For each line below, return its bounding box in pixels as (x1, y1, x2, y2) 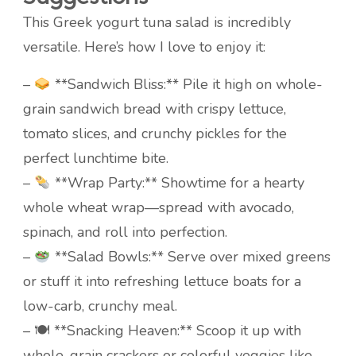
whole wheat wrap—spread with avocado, (23, 198, 294, 218)
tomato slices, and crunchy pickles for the (23, 124, 287, 144)
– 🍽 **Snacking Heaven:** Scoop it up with (23, 321, 301, 341)
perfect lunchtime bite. (23, 149, 168, 168)
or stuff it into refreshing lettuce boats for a (23, 272, 301, 292)
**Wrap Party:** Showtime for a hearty (50, 173, 304, 193)
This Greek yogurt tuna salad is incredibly (23, 13, 291, 33)
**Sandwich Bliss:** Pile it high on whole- (50, 75, 323, 95)
